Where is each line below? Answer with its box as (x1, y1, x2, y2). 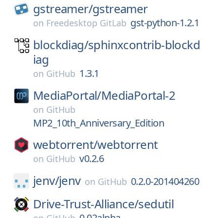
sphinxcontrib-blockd (88, 36, 200, 53)
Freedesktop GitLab (46, 17, 127, 29)
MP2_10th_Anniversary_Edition (33, 116, 164, 129)
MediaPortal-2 (101, 87, 176, 103)
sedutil (138, 196, 174, 212)
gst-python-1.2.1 (130, 16, 199, 29)
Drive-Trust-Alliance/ (33, 196, 139, 212)
